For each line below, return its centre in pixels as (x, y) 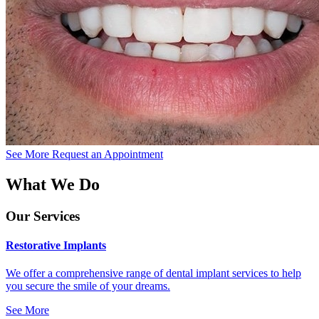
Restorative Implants (56, 245)
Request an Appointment (108, 154)
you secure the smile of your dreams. (88, 286)
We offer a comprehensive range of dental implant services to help (153, 273)
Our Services (43, 216)
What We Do (53, 184)
